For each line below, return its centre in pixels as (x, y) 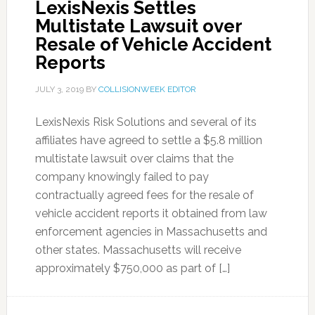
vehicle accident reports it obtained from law (151, 213)
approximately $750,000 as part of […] (132, 268)
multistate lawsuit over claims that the (134, 159)
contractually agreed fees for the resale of (144, 195)
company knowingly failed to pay (122, 177)
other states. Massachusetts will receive (138, 250)
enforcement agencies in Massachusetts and (151, 232)
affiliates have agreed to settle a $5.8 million (148, 140)
